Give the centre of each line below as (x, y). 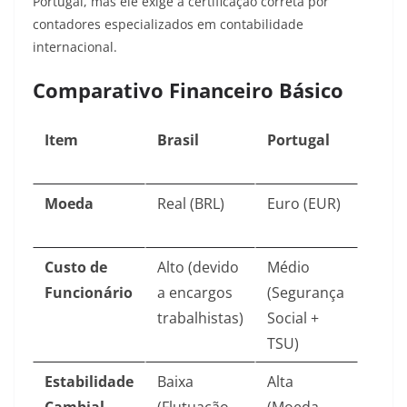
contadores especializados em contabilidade (168, 25)
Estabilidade (89, 382)
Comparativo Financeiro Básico (188, 90)
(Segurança (306, 293)
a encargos (195, 293)
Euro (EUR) (304, 204)
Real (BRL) (191, 204)
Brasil (178, 140)
